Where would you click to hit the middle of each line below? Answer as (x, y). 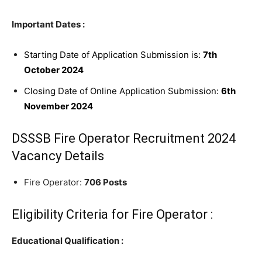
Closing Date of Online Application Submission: (123, 91)
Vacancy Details (58, 156)
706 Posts (106, 182)
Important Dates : (48, 24)
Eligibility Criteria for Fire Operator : (112, 214)
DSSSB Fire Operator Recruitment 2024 (124, 138)
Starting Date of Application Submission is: (113, 55)
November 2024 (58, 106)
